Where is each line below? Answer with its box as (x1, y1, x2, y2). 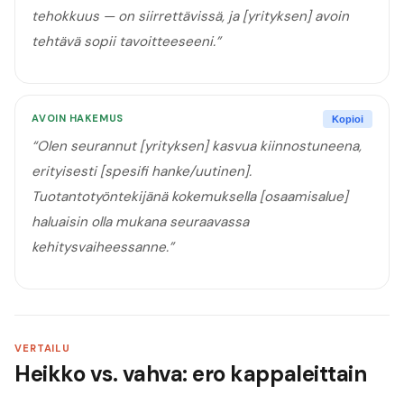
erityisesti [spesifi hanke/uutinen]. (32, 162, 252, 181)
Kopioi (332, 113, 364, 124)
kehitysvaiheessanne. (32, 238, 170, 257)
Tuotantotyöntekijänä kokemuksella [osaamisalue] (32, 188, 349, 207)
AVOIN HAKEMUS (32, 112, 124, 125)
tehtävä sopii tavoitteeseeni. (32, 32, 216, 50)
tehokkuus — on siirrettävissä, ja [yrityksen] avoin (32, 6, 350, 25)
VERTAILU (14, 342, 71, 355)
